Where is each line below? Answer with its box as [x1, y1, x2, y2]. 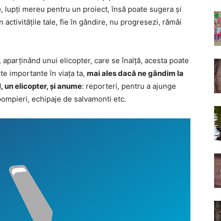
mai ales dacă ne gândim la [87, 69, 184, 78]
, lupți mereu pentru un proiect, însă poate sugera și [1, 4, 182, 14]
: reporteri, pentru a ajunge [82, 81, 176, 91]
